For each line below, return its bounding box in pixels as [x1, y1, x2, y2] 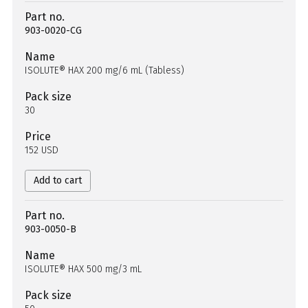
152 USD [25, 144, 58, 156]
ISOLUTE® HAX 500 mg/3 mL [25, 263, 142, 275]
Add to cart [34, 175, 82, 186]
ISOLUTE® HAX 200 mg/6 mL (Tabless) [25, 65, 184, 76]
